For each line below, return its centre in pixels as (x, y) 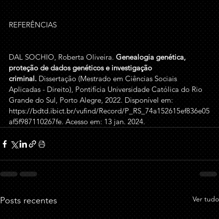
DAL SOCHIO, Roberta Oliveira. (62, 57)
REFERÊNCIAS (33, 25)
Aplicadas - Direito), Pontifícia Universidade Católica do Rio (107, 89)
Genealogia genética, (152, 57)
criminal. (23, 78)
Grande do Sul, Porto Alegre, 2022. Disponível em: (92, 100)
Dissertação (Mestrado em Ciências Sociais (108, 78)
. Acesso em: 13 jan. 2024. (104, 121)
